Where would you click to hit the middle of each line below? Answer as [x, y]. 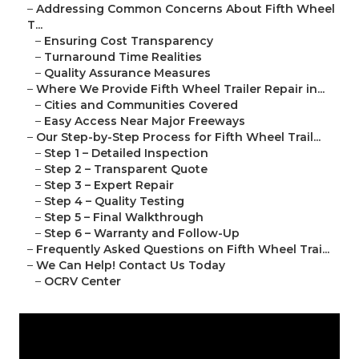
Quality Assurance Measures [127, 73]
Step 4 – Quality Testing [114, 202]
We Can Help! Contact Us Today [131, 266]
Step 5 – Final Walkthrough [124, 218]
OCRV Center [83, 282]
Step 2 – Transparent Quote [126, 169]
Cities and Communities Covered [141, 105]
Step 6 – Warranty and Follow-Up [142, 234]
